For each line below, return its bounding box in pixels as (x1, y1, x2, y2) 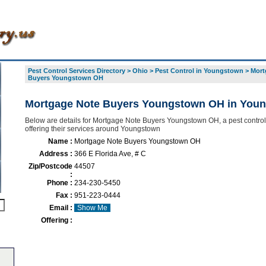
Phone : (46, 179, 72, 187)
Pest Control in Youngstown (154, 67, 243, 74)
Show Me (77, 204, 107, 212)
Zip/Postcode (28, 162, 72, 170)
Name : (47, 137, 72, 145)
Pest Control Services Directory (27, 67, 125, 74)
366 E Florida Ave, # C (74, 150, 146, 158)
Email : (49, 204, 72, 212)
